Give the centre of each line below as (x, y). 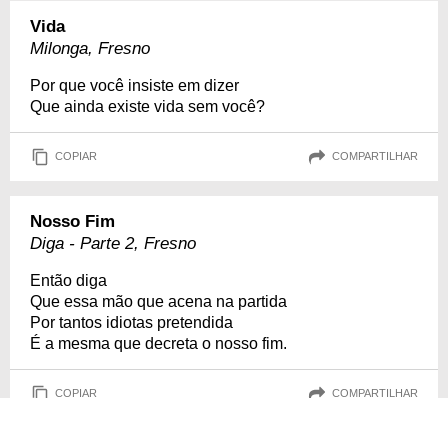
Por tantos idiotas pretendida (131, 322)
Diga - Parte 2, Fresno (113, 243)
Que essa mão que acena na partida (158, 301)
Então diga (68, 280)
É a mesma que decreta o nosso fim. (158, 343)
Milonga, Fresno (90, 48)
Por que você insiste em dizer (134, 85)
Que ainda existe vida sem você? (147, 106)
